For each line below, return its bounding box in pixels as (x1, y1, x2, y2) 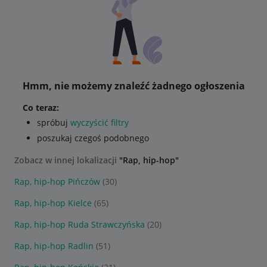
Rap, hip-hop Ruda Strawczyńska (14, 219, 145, 230)
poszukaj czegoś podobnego (36, 132, 149, 144)
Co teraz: (22, 102, 59, 113)
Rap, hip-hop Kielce (14, 197, 92, 209)
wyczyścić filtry (70, 117, 129, 128)
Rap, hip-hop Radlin (14, 240, 94, 252)
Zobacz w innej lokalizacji (14, 154, 119, 166)
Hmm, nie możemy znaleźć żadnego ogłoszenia (22, 79, 245, 92)
